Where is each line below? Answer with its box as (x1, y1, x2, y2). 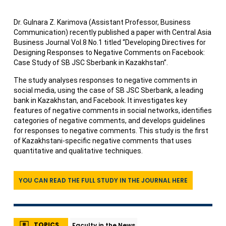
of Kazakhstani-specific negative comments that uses (13, 137, 192, 145)
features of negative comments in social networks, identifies (13, 106, 212, 115)
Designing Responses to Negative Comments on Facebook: (13, 48, 205, 57)
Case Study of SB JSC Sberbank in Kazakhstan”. (13, 59, 168, 67)
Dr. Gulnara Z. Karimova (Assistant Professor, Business (13, 18, 191, 27)
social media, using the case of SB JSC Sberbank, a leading (13, 86, 203, 95)
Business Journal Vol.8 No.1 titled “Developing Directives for (13, 38, 206, 47)
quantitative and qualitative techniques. (13, 147, 143, 155)
